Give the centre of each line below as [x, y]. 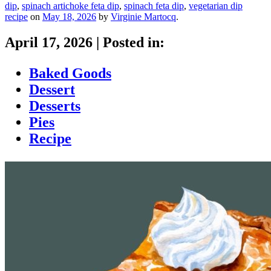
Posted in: [132, 43]
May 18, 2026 [69, 17]
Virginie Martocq [143, 17]
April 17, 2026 [51, 43]
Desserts [55, 106]
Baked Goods [70, 73]
